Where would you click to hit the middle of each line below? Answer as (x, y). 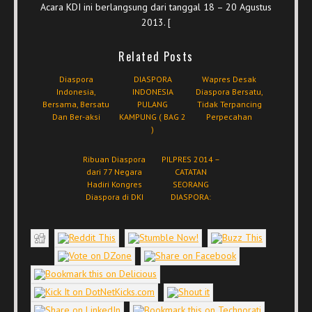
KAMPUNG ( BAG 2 (153, 116)
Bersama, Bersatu (76, 104)
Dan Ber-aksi (76, 116)
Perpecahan (229, 116)
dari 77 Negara (114, 171)
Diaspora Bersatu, (229, 91)
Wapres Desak (229, 79)
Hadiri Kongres (114, 184)
